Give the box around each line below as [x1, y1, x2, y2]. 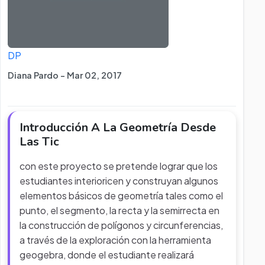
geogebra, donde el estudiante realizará [20, 248, 194, 261]
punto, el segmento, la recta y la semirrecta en [20, 204, 219, 216]
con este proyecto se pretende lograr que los [20, 160, 218, 172]
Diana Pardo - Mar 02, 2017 [8, 70, 122, 80]
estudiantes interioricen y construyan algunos [20, 174, 218, 187]
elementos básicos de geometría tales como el [20, 189, 223, 202]
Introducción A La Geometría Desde [20, 119, 216, 135]
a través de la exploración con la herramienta [20, 234, 211, 246]
